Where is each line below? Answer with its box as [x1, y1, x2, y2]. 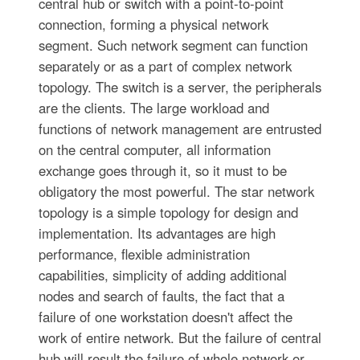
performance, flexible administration [38, 243, 250, 264]
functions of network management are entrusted [38, 118, 321, 138]
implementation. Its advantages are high [38, 223, 276, 243]
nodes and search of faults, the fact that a [38, 285, 284, 305]
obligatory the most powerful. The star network [38, 181, 314, 201]
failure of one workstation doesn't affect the [38, 306, 292, 326]
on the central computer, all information [38, 139, 271, 159]
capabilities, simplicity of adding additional [38, 264, 287, 284]
